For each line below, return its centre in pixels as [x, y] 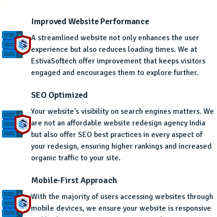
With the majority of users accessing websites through [122, 197]
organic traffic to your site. [76, 158]
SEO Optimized [59, 95]
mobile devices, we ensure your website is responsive [121, 209]
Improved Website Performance [90, 22]
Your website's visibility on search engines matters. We [123, 112]
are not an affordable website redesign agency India [118, 123]
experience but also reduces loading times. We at [114, 50]
